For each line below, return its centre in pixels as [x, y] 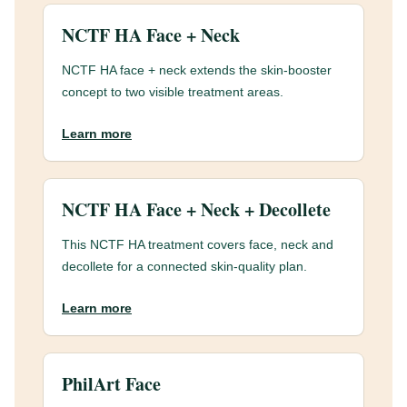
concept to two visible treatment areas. [173, 92]
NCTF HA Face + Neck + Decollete [196, 209]
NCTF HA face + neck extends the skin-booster [197, 70]
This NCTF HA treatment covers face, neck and [198, 244]
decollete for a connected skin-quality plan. [184, 266]
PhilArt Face [111, 384]
